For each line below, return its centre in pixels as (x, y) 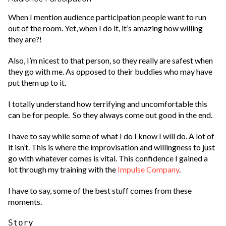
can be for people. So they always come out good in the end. (110, 115)
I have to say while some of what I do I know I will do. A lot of (111, 136)
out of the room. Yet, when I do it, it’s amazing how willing (105, 28)
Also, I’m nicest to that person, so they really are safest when (110, 61)
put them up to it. (37, 83)
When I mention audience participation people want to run (107, 17)
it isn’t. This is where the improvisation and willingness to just (111, 147)
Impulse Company (148, 169)
